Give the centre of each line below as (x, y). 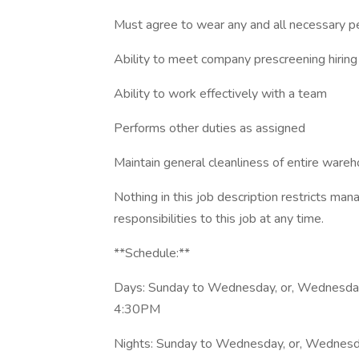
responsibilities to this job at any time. (219, 219)
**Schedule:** (152, 253)
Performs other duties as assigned (210, 128)
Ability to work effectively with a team (220, 94)
